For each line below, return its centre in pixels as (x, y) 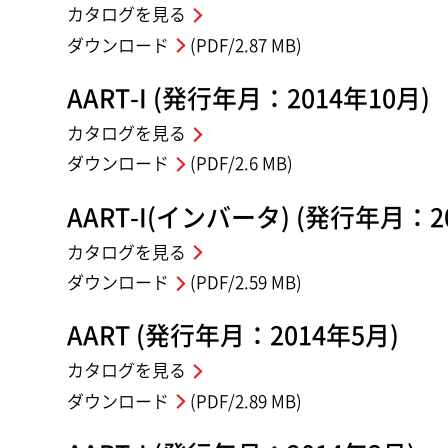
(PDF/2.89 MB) (243, 401)
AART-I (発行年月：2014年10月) (249, 98)
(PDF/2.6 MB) (239, 164)
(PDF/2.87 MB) (243, 45)
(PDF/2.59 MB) (243, 283)
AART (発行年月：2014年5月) (233, 336)
